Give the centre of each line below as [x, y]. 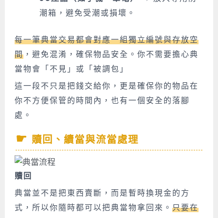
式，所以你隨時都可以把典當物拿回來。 [93, 208]
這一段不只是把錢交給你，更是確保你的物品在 [107, 86]
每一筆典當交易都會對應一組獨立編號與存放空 [107, 40]
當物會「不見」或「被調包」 [72, 69]
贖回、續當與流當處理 [85, 140]
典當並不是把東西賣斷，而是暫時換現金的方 [102, 193]
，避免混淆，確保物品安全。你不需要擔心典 [111, 54]
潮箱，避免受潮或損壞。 [88, 13]
